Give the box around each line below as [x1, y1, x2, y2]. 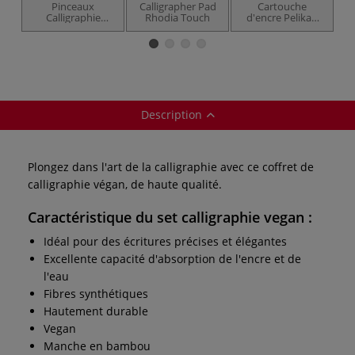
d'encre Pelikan [246, 10, 318, 25]
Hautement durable [44, 303, 148, 319]
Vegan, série [44, 21, 101, 36]
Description [140, 106, 202, 122]
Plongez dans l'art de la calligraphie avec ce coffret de [28, 158, 314, 174]
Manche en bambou [44, 338, 151, 353]
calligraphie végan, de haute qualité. [28, 176, 222, 192]
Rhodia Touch [145, 10, 210, 25]
